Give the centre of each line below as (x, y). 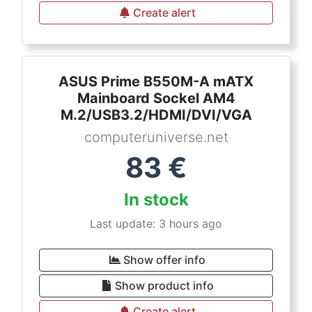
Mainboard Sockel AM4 (156, 98)
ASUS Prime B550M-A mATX (156, 81)
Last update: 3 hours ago (156, 224)
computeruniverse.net (156, 137)
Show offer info (164, 260)
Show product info (164, 286)
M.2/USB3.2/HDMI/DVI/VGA (156, 115)
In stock (156, 200)
